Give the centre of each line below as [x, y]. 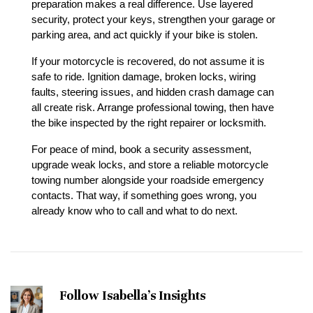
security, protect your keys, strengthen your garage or [153, 20]
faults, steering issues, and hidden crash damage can [153, 92]
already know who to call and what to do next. [134, 211]
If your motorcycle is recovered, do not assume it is [148, 61]
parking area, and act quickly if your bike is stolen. [145, 35]
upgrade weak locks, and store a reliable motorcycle [150, 165]
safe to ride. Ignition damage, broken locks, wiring [144, 77]
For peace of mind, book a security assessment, [141, 150]
